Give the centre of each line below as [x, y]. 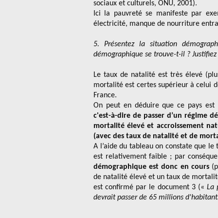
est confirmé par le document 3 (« [150, 187]
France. [105, 95]
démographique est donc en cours [151, 167]
